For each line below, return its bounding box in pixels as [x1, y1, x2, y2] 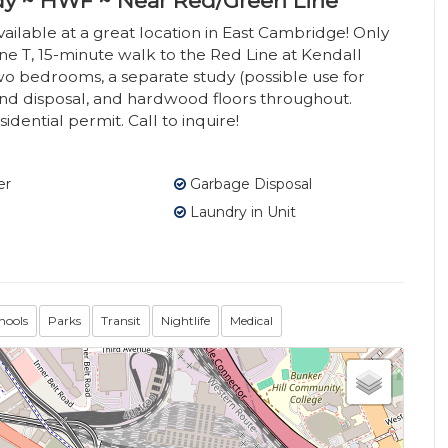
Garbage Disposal [185, 175, 312, 194]
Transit [101, 313, 141, 329]
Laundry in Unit [185, 203, 296, 222]
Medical [230, 313, 273, 329]
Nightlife [161, 313, 210, 329]
